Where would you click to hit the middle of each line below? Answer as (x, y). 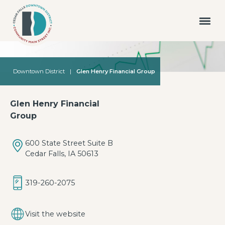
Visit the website (55, 214)
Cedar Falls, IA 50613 (62, 154)
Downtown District (39, 71)
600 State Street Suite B (69, 143)
